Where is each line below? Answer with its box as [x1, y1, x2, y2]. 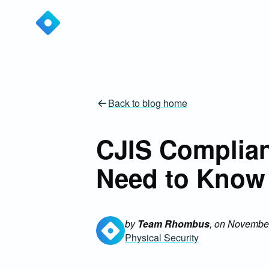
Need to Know [96, 160, 265, 196]
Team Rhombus [138, 216, 210, 231]
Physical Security [125, 230, 199, 244]
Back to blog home [108, 96, 187, 110]
